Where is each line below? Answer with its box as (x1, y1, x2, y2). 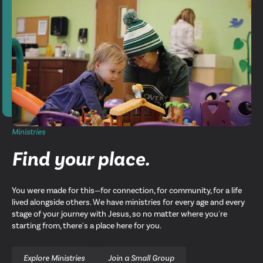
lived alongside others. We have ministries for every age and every (12, 197, 245, 208)
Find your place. (12, 146, 150, 171)
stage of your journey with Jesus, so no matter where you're (12, 209, 227, 220)
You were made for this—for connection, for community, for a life (12, 186, 242, 196)
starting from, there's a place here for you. (12, 221, 161, 231)
